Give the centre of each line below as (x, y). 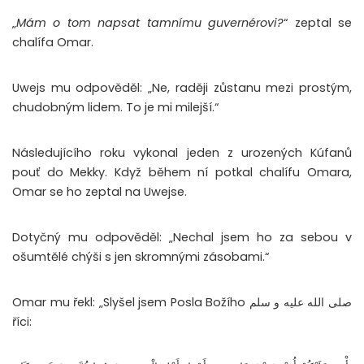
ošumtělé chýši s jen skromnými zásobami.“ (141, 257)
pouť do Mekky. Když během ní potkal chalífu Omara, (182, 173)
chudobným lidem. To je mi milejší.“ (115, 108)
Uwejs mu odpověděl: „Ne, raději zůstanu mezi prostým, (182, 88)
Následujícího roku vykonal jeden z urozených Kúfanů (182, 153)
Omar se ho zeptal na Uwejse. (101, 192)
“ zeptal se (318, 23)
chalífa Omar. (53, 43)
